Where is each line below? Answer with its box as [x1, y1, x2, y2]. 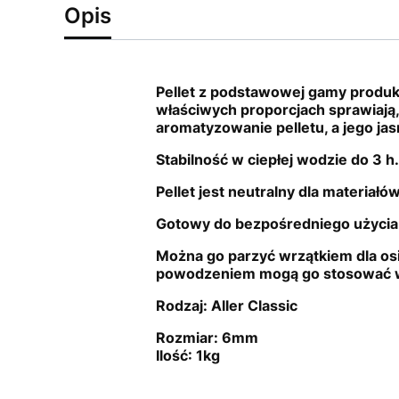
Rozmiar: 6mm [155, 329, 258, 346]
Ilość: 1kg [155, 346, 220, 364]
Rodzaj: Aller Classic [155, 297, 297, 314]
